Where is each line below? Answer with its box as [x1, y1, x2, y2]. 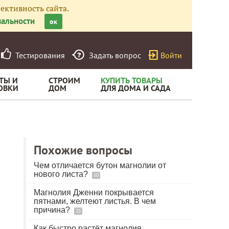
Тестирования [11, 50, 65, 60]
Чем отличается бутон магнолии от [34, 161, 166, 170]
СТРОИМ [49, 75, 80, 85]
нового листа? [34, 170, 90, 178]
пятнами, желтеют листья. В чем [34, 197, 156, 205]
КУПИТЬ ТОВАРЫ [101, 75, 163, 85]
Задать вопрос [89, 50, 141, 60]
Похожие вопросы [34, 142, 132, 158]
